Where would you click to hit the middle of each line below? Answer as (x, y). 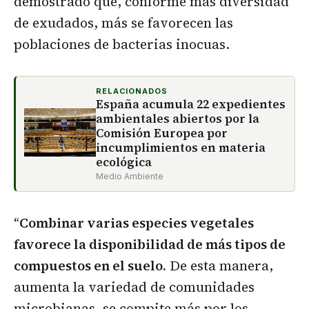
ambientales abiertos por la (178, 119)
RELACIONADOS (132, 91)
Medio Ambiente (130, 177)
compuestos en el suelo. (90, 266)
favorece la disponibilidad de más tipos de (150, 245)
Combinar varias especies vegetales (137, 223)
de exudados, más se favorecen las (123, 23)
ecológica (124, 162)
